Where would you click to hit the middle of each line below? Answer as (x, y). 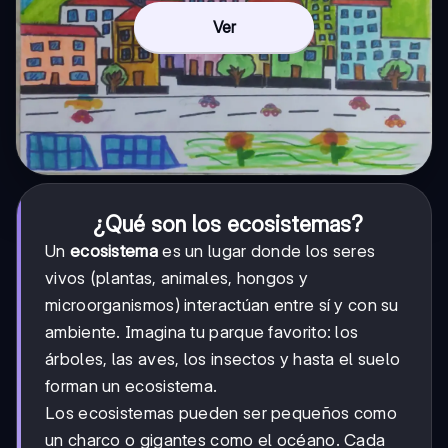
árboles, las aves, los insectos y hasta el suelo (223, 359)
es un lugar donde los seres (266, 251)
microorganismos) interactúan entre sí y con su (222, 305)
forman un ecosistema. (131, 386)
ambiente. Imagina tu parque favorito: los (202, 332)
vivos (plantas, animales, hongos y (177, 278)
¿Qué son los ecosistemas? (228, 224)
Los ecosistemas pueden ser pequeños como (221, 413)
